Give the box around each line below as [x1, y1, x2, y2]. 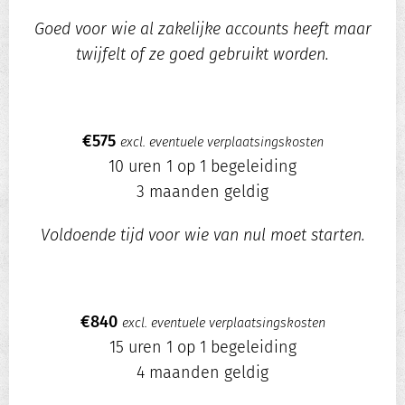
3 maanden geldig [137, 182, 268, 202]
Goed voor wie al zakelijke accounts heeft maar [33, 19, 372, 40]
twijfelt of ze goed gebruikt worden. [76, 44, 329, 65]
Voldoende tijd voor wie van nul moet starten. [40, 225, 365, 246]
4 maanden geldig [137, 363, 268, 383]
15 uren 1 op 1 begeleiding [108, 337, 297, 358]
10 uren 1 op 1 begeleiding [108, 156, 297, 177]
